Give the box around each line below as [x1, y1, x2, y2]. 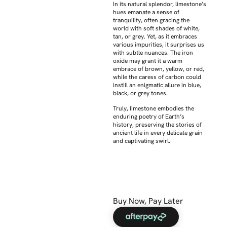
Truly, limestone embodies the [113, 104, 195, 113]
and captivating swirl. [113, 137, 171, 145]
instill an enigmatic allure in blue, [113, 81, 202, 89]
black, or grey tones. [113, 89, 168, 97]
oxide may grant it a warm [113, 56, 183, 65]
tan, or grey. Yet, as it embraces [113, 32, 198, 41]
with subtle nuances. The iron [113, 48, 194, 57]
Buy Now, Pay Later [113, 196, 184, 207]
